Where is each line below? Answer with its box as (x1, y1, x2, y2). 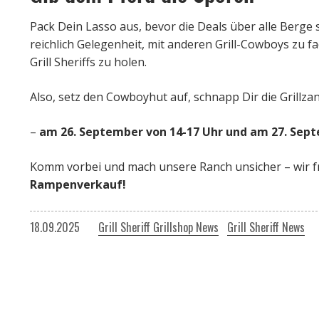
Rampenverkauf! (30, 176, 126, 192)
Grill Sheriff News (227, 218, 305, 236)
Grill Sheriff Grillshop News (98, 218, 219, 236)
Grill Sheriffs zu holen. (30, 53, 147, 70)
